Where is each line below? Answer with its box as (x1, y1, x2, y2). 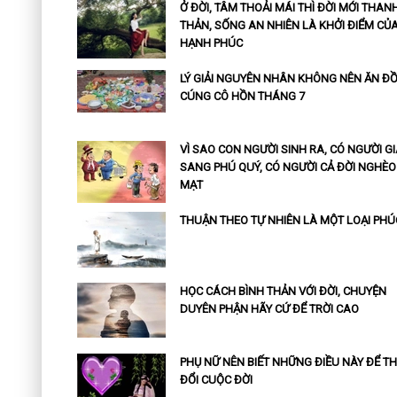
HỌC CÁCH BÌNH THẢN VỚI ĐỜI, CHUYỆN (179, 284, 386, 299)
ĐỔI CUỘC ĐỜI (179, 373, 253, 387)
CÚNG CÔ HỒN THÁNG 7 (179, 90, 305, 104)
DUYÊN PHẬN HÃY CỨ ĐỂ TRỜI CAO (179, 302, 359, 316)
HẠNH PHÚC (179, 36, 243, 51)
